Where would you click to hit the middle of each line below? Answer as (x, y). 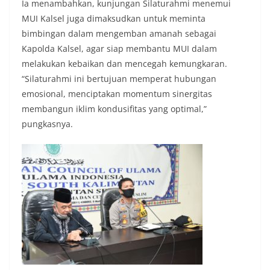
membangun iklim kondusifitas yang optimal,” (114, 109)
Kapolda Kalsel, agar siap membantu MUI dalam (119, 49)
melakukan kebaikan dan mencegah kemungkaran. (124, 64)
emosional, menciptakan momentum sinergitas (117, 94)
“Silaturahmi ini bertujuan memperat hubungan (119, 79)
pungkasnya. (47, 124)
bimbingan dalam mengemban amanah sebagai (119, 34)
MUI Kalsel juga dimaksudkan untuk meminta (114, 19)
